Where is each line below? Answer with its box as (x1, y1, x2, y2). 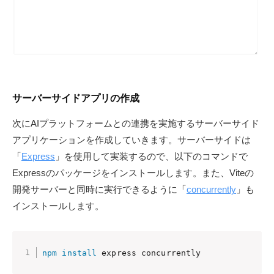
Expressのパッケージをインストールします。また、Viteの (12, 168, 254, 179)
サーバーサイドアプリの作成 (12, 92, 139, 104)
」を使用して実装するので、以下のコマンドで (55, 151, 248, 162)
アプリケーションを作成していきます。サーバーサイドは (12, 135, 251, 146)
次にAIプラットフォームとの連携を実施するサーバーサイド (12, 118, 259, 129)
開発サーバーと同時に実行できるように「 (12, 184, 187, 195)
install (62, 248, 97, 257)
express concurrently (97, 248, 201, 257)
